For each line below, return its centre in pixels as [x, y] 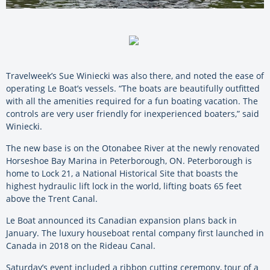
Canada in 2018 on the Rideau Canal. [81, 245]
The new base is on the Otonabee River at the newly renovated [133, 148]
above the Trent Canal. [52, 198]
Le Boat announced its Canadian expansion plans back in [121, 220]
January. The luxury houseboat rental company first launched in [135, 233]
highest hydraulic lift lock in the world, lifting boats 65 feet [124, 186]
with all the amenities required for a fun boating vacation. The [132, 101]
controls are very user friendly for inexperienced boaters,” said [133, 113]
